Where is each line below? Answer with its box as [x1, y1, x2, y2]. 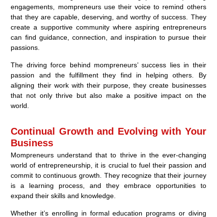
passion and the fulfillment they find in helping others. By [11, 71, 206, 79]
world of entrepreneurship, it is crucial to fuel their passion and [11, 161, 206, 169]
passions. [11, 43, 40, 51]
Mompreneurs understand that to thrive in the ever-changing [11, 151, 206, 159]
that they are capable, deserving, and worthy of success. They [11, 13, 206, 21]
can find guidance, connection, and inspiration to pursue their [11, 33, 206, 41]
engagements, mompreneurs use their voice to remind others [11, 2, 206, 11]
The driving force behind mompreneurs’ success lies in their [11, 61, 206, 69]
